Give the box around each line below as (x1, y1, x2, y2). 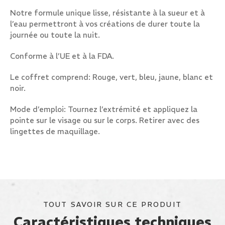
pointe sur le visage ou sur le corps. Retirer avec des (10, 116, 199, 125)
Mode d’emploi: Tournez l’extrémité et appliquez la (10, 104, 197, 114)
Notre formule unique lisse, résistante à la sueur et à (10, 8, 205, 18)
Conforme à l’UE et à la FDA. (10, 51, 114, 61)
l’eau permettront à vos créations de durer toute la (10, 19, 200, 29)
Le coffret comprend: (10, 72, 92, 82)
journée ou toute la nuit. (10, 30, 100, 40)
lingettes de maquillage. (10, 127, 100, 136)
